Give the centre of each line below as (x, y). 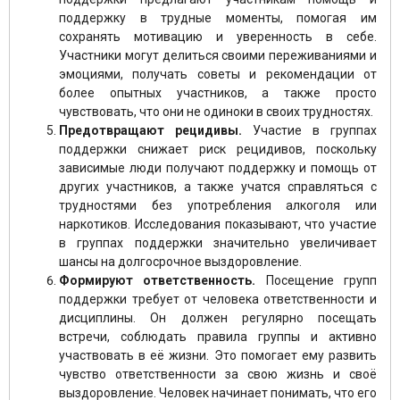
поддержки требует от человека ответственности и (218, 299)
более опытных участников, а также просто (218, 92)
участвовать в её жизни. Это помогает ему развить (218, 355)
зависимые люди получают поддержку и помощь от (218, 167)
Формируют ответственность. (158, 280)
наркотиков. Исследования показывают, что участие (218, 224)
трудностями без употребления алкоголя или (218, 205)
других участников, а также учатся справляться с (218, 186)
